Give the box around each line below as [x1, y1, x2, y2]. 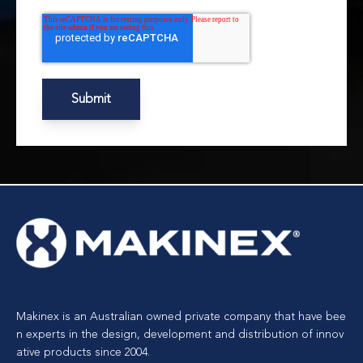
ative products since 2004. [16, 347, 150, 358]
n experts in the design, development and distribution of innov [16, 329, 344, 340]
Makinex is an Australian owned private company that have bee [16, 311, 346, 322]
